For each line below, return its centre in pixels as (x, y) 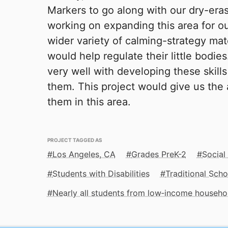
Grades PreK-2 (159, 154)
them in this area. (89, 102)
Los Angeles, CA (84, 154)
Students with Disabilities (101, 174)
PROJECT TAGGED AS (75, 139)
